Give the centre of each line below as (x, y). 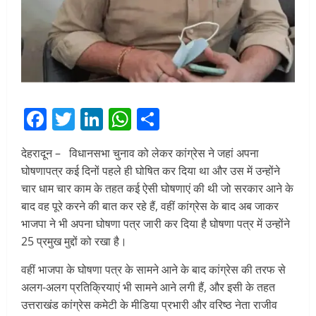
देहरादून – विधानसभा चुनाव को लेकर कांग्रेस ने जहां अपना (140, 153)
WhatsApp (186, 119)
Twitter (111, 119)
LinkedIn (148, 119)
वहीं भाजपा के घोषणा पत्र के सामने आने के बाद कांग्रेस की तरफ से (153, 270)
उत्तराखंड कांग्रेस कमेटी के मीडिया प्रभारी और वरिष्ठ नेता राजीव (149, 305)
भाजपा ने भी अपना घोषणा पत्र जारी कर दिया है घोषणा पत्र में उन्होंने (156, 224)
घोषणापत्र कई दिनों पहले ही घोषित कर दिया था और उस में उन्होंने (151, 171)
